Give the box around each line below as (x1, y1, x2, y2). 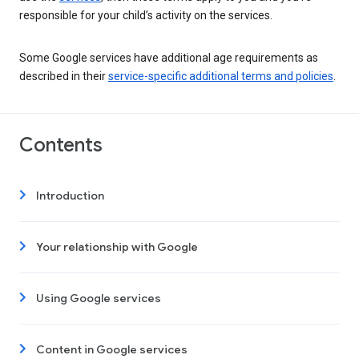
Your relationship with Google (36, 240, 198, 255)
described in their (19, 70, 108, 83)
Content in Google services (36, 342, 188, 357)
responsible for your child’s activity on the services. (19, 9, 272, 22)
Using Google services (36, 291, 161, 306)
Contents (19, 133, 103, 158)
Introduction (36, 188, 104, 204)
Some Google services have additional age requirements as (19, 51, 318, 65)
